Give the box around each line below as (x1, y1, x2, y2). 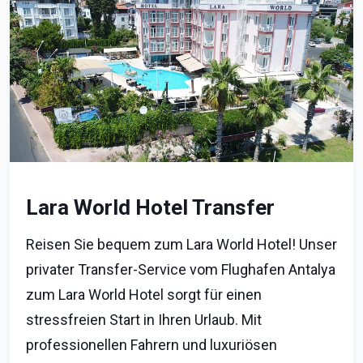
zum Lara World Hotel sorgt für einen (26, 285, 262, 303)
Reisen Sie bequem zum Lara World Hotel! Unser (26, 235, 337, 253)
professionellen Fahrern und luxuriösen (26, 335, 277, 353)
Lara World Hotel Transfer (26, 194, 275, 220)
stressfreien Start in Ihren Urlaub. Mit (26, 310, 262, 328)
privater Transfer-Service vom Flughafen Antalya (26, 260, 335, 278)
